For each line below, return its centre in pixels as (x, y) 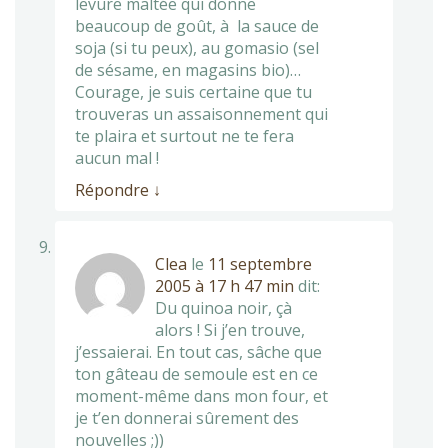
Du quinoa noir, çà (225, 308)
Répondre (114, 190)
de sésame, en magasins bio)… (188, 70)
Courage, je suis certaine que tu (193, 92)
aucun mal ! (117, 158)
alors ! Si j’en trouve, (230, 330)
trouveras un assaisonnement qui (201, 114)
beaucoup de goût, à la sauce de (197, 26)
